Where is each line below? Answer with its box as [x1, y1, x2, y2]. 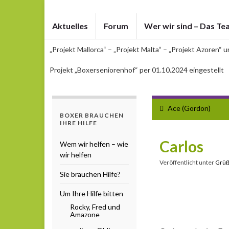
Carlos [159, 136, 203, 155]
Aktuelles [52, 20, 88, 31]
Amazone [70, 210, 100, 219]
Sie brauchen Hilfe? [60, 169, 121, 178]
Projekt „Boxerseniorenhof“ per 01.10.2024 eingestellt [50, 65, 224, 74]
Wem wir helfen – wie [60, 139, 128, 148]
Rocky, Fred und [70, 202, 120, 211]
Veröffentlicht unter [159, 158, 215, 166]
